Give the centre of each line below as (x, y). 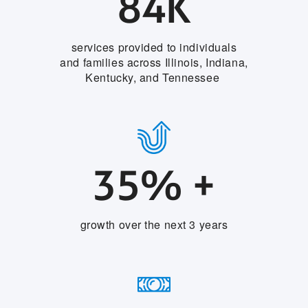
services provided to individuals (154, 47)
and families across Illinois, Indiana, (154, 62)
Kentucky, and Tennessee (154, 77)
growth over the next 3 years (154, 224)
